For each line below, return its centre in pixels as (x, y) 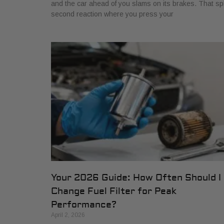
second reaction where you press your (112, 14)
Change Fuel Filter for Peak (114, 191)
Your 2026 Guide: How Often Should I (136, 178)
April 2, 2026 (68, 215)
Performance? (84, 205)
